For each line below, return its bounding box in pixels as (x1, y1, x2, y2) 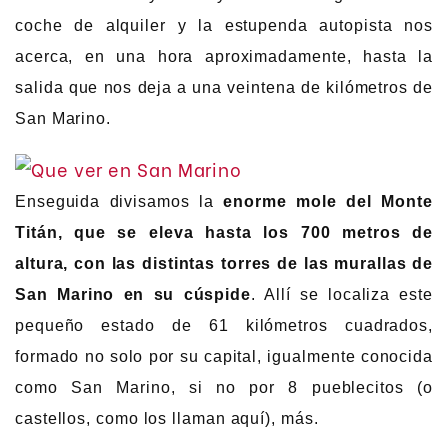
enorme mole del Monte (223, 193, 433, 211)
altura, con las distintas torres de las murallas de (15, 255, 433, 273)
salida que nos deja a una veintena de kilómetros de (15, 78, 433, 96)
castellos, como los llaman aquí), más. (15, 410, 319, 428)
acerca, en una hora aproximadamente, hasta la (15, 47, 433, 65)
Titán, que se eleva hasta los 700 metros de (15, 224, 433, 242)
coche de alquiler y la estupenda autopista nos (15, 16, 433, 34)
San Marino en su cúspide (15, 286, 251, 304)
